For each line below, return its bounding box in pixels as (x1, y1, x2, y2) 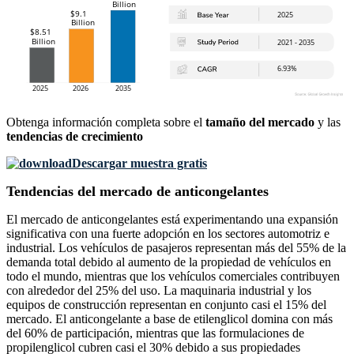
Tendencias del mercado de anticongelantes (6, 183, 269, 200)
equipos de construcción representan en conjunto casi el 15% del (6, 298, 326, 312)
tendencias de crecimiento (6, 130, 143, 144)
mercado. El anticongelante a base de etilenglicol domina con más (6, 312, 333, 326)
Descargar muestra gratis (72, 156, 207, 171)
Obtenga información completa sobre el (6, 115, 205, 130)
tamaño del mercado (205, 115, 314, 130)
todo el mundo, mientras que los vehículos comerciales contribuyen (6, 269, 340, 284)
